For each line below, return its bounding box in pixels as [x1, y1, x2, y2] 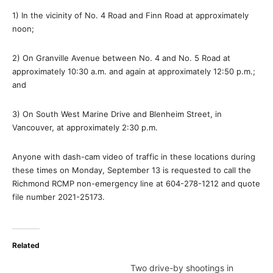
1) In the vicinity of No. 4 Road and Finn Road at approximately [12, 10, 249, 20]
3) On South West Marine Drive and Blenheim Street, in [12, 109, 222, 119]
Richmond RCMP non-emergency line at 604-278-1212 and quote [12, 179, 260, 188]
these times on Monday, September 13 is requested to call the [12, 165, 251, 175]
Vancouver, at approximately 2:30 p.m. [12, 122, 158, 132]
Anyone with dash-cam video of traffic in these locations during [12, 152, 255, 161]
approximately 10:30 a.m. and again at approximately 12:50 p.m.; [12, 66, 255, 76]
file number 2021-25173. [12, 192, 105, 202]
